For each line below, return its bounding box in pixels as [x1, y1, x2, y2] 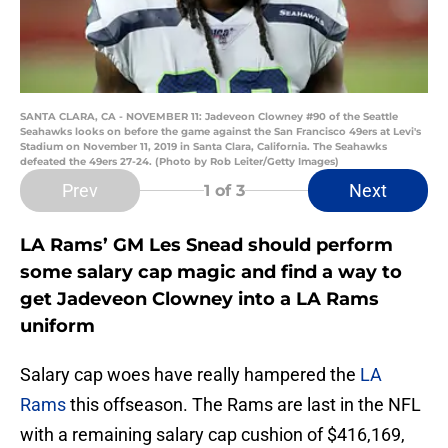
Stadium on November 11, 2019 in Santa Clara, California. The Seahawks [20, 140, 387, 154]
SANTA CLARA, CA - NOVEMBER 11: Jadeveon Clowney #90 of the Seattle [20, 110, 398, 124]
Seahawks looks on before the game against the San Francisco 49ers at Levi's [20, 125, 421, 139]
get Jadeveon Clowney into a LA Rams [20, 288, 379, 311]
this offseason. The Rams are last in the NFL [66, 394, 421, 416]
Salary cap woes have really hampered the [20, 364, 360, 386]
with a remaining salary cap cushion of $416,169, [20, 424, 405, 446]
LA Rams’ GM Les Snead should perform [20, 234, 393, 257]
